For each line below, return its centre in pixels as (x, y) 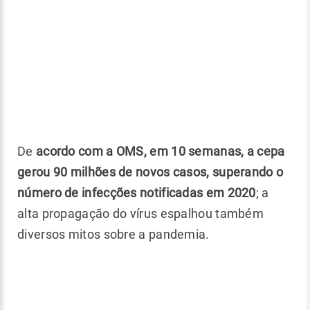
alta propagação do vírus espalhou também (140, 213)
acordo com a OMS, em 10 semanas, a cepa (160, 151)
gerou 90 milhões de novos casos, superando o (151, 172)
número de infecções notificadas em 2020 (137, 192)
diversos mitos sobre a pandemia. (113, 234)
